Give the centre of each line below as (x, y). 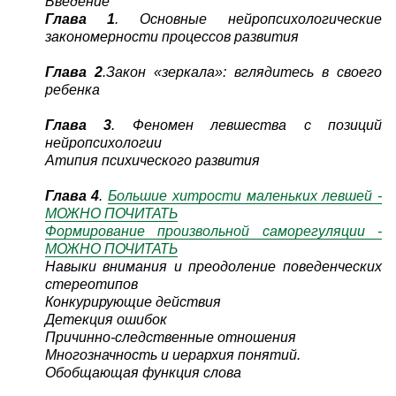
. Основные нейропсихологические (249, 19)
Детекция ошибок (106, 320)
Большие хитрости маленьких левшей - (245, 196)
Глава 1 (80, 19)
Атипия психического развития (152, 161)
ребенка (72, 90)
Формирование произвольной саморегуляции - (213, 232)
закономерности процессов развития (171, 37)
